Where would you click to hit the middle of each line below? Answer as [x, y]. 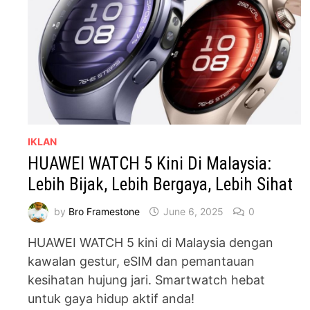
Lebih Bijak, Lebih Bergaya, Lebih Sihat [161, 185]
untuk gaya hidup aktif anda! [111, 299]
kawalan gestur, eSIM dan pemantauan [142, 262]
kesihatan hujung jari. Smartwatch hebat [147, 280]
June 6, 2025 [194, 211]
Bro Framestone [104, 211]
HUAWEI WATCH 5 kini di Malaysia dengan [151, 243]
